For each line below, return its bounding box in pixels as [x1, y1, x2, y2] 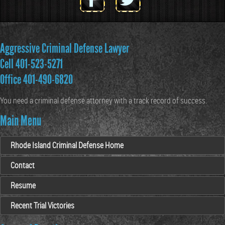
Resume [11, 180, 36, 191]
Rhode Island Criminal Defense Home [11, 140, 124, 151]
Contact [11, 160, 35, 171]
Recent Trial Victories [11, 200, 74, 211]
